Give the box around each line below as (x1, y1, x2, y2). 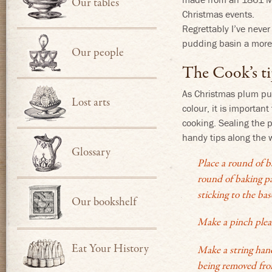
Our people (71, 44, 124, 61)
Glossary (71, 144, 110, 160)
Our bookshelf (71, 194, 137, 210)
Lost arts (71, 94, 110, 110)
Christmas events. (182, 7, 254, 20)
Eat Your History (71, 240, 149, 257)
